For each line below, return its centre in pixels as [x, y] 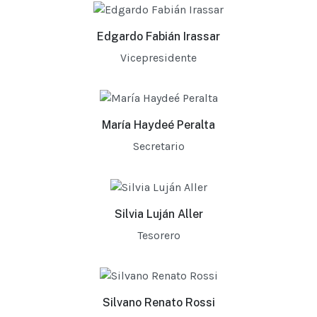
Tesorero [158, 235]
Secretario [158, 146]
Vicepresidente [158, 58]
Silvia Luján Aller [158, 214]
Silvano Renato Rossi [158, 302]
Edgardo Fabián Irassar [158, 37]
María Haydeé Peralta [158, 125]
